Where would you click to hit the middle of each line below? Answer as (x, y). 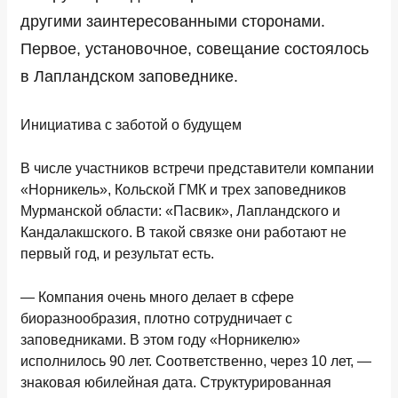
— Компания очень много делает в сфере (157, 297)
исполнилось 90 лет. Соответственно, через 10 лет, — (196, 361)
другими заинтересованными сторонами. (173, 21)
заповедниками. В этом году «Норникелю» (160, 340)
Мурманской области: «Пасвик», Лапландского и (180, 211)
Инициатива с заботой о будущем (131, 125)
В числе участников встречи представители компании (197, 168)
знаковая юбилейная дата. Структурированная (176, 382)
